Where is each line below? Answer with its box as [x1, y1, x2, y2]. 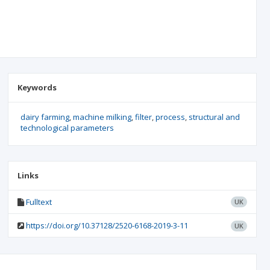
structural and [188, 111, 240, 122]
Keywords [17, 82, 57, 93]
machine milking [72, 111, 131, 122]
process [155, 111, 185, 122]
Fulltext [25, 196, 52, 207]
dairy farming [20, 111, 69, 122]
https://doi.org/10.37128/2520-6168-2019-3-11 [25, 220, 188, 231]
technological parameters [20, 122, 114, 133]
